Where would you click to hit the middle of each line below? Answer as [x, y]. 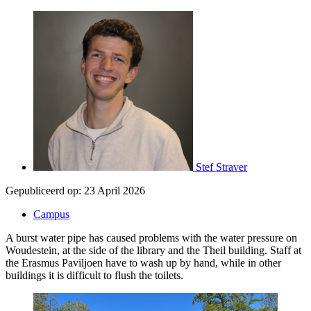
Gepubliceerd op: [43, 190]
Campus [51, 214]
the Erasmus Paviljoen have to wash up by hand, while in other [143, 262]
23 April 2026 [115, 190]
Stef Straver [221, 167]
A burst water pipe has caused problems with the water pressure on [151, 237]
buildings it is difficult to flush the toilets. [94, 275]
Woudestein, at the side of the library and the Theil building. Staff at [153, 250]
